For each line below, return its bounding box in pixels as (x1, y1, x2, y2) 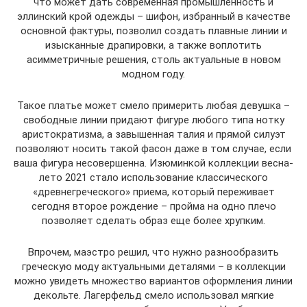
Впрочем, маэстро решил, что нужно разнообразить (28, 245, 279, 258)
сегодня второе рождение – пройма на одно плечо (31, 199, 276, 212)
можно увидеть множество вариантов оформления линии (14, 274, 293, 287)
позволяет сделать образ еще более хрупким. (42, 214, 265, 227)
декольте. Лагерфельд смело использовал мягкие (33, 288, 274, 302)
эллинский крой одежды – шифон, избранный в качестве (16, 10, 291, 23)
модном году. (122, 67, 185, 80)
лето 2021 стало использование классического (39, 171, 268, 184)
